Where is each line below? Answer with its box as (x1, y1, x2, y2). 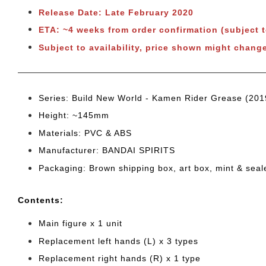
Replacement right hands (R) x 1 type (39, 254, 201, 264)
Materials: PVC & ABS (39, 128, 132, 138)
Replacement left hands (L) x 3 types (39, 236, 198, 246)
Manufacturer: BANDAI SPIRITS (39, 145, 175, 156)
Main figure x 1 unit (39, 218, 122, 228)
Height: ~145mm (39, 110, 109, 121)
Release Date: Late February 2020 (39, 8, 194, 18)
